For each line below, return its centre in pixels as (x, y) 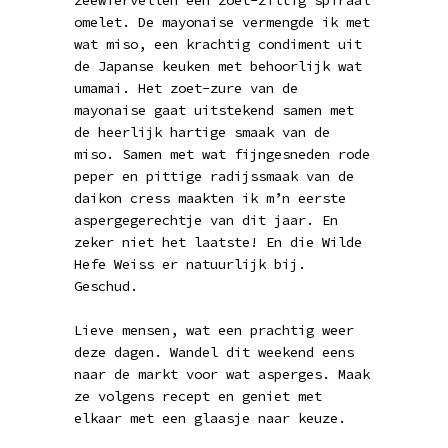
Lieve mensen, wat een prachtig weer (214, 330)
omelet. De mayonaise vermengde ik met (222, 22)
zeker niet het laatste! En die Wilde (218, 242)
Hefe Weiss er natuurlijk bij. (190, 264)
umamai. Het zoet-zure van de (186, 88)
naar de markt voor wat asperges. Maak (222, 374)
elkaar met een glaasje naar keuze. (210, 418)
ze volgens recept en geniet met (198, 396)
